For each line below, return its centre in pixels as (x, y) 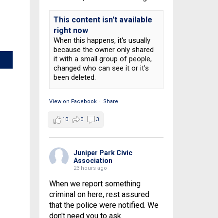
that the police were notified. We (104, 205)
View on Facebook (73, 101)
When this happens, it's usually (102, 40)
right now (71, 30)
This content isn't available (103, 20)
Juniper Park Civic (103, 153)
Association (93, 161)
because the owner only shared (103, 50)
